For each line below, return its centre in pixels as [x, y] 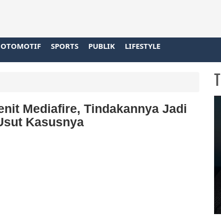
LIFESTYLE [143, 46]
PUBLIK [102, 46]
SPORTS [65, 46]
